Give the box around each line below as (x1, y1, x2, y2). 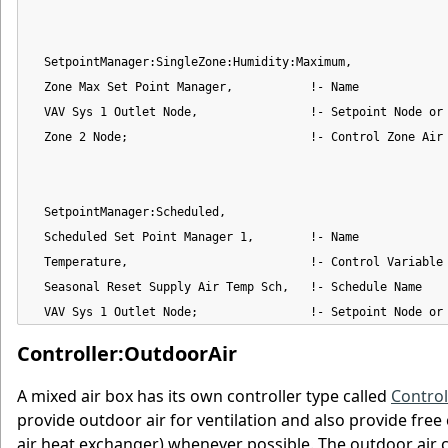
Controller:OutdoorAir (17, 339, 237, 367)
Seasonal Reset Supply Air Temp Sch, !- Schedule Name (30, 280, 422, 295)
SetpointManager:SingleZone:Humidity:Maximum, (30, 55, 352, 70)
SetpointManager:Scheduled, (30, 205, 226, 220)
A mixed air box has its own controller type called (17, 385, 391, 408)
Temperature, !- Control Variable (30, 255, 443, 270)
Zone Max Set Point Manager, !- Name (30, 80, 359, 95)
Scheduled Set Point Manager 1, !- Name (30, 230, 359, 245)
